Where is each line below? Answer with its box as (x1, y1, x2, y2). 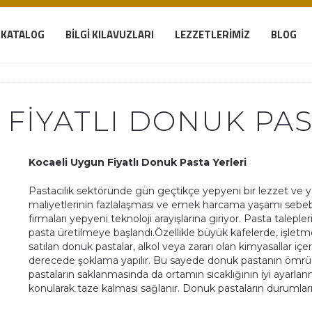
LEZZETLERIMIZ (175, 26, 251, 42)
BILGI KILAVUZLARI (65, 26, 155, 42)
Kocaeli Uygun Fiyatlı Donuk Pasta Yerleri (29, 156, 247, 169)
